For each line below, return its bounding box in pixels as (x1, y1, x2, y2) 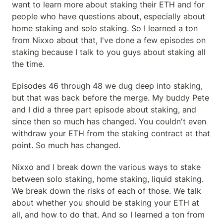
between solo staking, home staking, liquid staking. (12, 174, 204, 184)
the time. (12, 59, 45, 69)
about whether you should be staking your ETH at (12, 198, 199, 208)
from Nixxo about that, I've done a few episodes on (12, 35, 206, 45)
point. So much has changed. (12, 140, 120, 150)
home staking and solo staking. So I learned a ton (12, 23, 198, 33)
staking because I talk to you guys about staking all (12, 47, 206, 57)
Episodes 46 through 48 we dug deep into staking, (12, 81, 203, 91)
